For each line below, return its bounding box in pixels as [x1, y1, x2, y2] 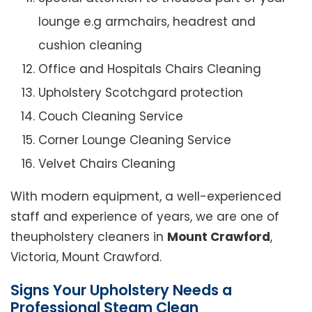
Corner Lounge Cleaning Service [38, 132, 231, 149]
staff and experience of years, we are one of [10, 208, 279, 226]
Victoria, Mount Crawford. [10, 249, 162, 266]
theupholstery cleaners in [10, 228, 167, 246]
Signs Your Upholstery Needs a [10, 280, 232, 301]
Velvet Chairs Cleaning [38, 155, 175, 173]
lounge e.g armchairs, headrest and [38, 13, 256, 31]
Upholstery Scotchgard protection [38, 84, 243, 102]
